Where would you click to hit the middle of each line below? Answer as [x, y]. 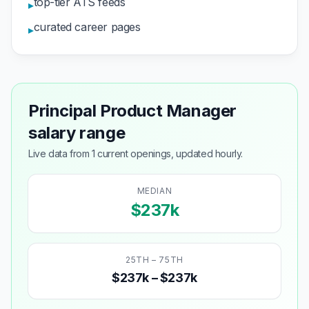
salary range [77, 133]
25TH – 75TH [154, 260]
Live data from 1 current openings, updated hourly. [136, 153]
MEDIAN [154, 191]
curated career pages [87, 27]
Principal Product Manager [133, 111]
